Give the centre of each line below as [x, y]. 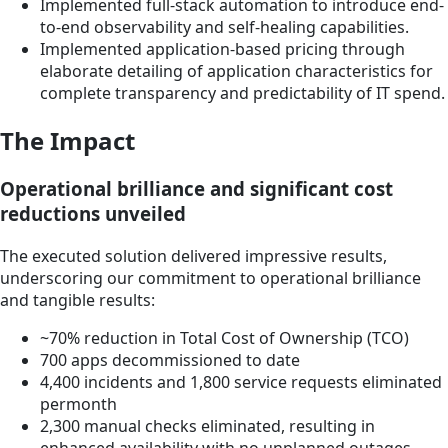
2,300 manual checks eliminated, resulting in [207, 426]
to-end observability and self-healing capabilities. [224, 26]
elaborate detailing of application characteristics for [236, 70]
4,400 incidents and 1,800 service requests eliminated [241, 382]
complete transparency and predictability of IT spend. [242, 92]
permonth [78, 404]
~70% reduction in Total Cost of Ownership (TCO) [224, 338]
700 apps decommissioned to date [170, 360]
